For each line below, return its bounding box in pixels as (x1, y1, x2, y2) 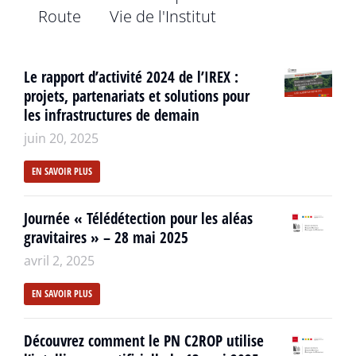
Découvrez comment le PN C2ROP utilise (24, 330, 264, 351)
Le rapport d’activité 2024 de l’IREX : (24, 66, 238, 87)
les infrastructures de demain (24, 104, 199, 126)
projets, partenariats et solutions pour (24, 85, 250, 106)
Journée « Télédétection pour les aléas (24, 207, 253, 229)
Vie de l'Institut (110, 5, 216, 27)
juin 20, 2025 (24, 129, 99, 147)
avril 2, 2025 (24, 251, 95, 269)
